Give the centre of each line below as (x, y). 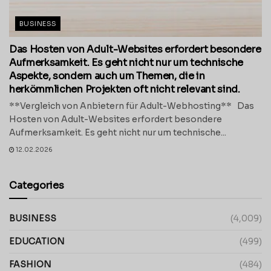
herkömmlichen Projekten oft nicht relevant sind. (126, 90)
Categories (37, 186)
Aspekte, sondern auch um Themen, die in (107, 76)
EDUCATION (37, 242)
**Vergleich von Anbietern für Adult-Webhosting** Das (132, 106)
